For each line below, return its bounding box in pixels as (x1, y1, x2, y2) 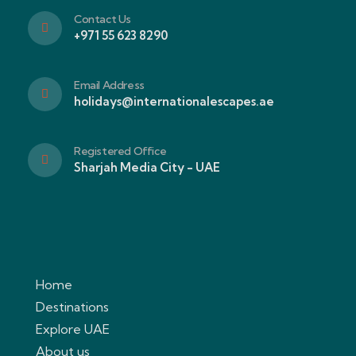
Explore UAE (36, 321, 110, 337)
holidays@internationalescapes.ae (74, 94, 274, 109)
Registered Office (74, 144, 167, 158)
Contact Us (74, 12, 131, 26)
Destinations (36, 299, 109, 315)
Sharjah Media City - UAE (74, 160, 220, 175)
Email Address (74, 78, 145, 92)
